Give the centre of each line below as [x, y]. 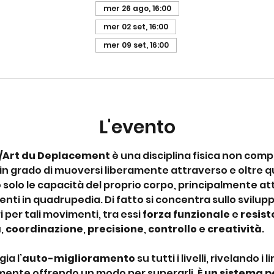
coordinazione [43, 229]
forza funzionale [186, 214]
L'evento [137, 127]
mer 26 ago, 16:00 [137, 8]
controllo [172, 229]
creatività [234, 229]
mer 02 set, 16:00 [135, 26]
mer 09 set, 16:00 [136, 45]
